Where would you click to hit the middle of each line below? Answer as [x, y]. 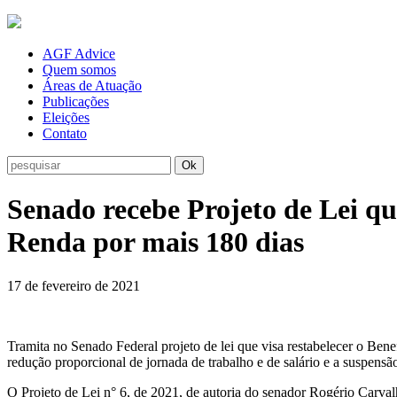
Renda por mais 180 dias [156, 242]
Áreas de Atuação [92, 86]
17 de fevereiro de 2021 [74, 285]
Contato [65, 133]
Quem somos [79, 70]
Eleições [66, 117]
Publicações [76, 101]
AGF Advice [79, 54]
